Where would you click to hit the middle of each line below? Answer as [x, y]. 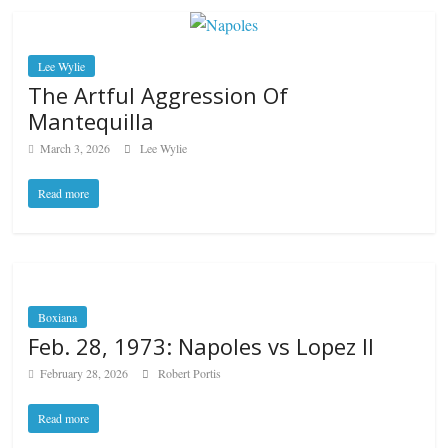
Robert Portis [190, 373]
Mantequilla [91, 121]
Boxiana [58, 317]
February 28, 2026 [84, 373]
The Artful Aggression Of [158, 95]
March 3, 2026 [75, 148]
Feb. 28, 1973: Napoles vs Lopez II [201, 346]
